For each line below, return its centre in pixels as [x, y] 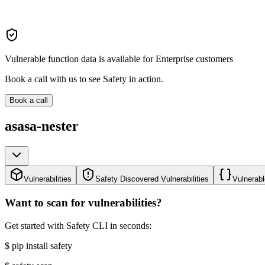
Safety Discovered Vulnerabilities [152, 179]
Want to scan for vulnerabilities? [83, 203]
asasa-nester [42, 126]
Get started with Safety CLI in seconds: [78, 225]
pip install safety [42, 245]
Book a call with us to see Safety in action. [84, 79]
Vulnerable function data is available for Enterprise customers [119, 59]
